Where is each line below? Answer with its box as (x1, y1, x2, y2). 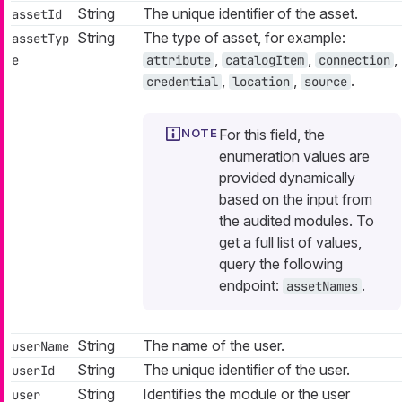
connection (319, 52, 390, 69)
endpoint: (219, 276, 283, 295)
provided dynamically (219, 169, 355, 188)
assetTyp (12, 31, 69, 48)
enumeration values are (219, 147, 370, 166)
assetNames (286, 278, 358, 295)
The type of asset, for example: (143, 29, 345, 48)
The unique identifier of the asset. (143, 4, 358, 23)
